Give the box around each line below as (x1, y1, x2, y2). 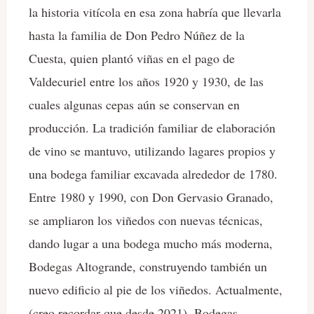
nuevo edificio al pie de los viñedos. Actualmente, (29, 281, 282, 299)
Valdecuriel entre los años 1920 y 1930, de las (29, 73, 264, 90)
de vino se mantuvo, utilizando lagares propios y (29, 142, 275, 160)
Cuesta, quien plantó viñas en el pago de (29, 50, 235, 67)
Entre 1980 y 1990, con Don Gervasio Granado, (29, 189, 273, 206)
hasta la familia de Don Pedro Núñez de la (29, 27, 245, 44)
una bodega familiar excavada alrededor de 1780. (29, 165, 278, 183)
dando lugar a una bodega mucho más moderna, (29, 235, 273, 252)
